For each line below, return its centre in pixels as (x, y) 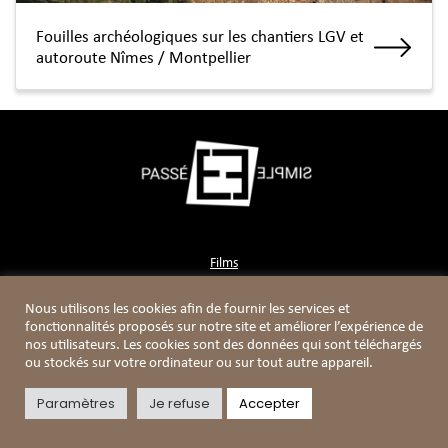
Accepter (269, 403)
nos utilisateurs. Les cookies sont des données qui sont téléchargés (223, 345)
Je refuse (179, 403)
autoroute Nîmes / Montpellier (143, 58)
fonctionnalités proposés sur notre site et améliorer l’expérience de (224, 327)
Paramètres (76, 403)
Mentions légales (224, 431)
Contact (224, 290)
